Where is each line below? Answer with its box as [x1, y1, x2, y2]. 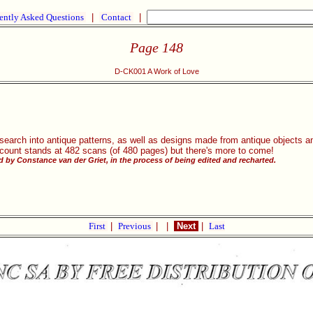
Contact [99, 12, 133, 22]
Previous [117, 221, 153, 231]
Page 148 [130, 39, 183, 55]
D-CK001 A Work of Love [114, 67, 199, 76]
